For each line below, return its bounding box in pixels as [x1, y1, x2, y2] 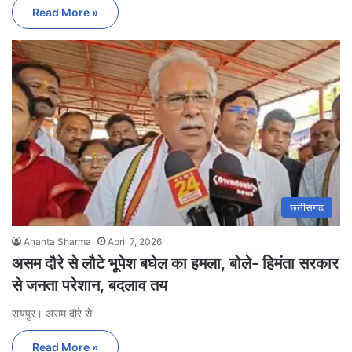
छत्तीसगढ [290, 200, 324, 214]
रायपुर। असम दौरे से [12, 306, 92, 320]
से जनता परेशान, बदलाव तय [12, 275, 167, 295]
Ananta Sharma [24, 235, 91, 247]
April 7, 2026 [108, 235, 162, 247]
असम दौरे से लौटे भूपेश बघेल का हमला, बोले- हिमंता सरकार [12, 253, 339, 273]
